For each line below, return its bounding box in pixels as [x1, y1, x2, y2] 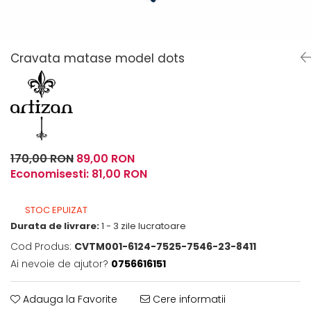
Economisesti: [10, 166, 92, 183]
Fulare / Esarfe [10, 12, 83, 26]
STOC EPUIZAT [23, 203, 87, 217]
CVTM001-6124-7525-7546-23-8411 [74, 239, 256, 254]
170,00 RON [10, 151, 74, 167]
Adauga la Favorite [20, 292, 117, 307]
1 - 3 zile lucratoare [99, 219, 186, 233]
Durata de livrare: [10, 219, 99, 233]
